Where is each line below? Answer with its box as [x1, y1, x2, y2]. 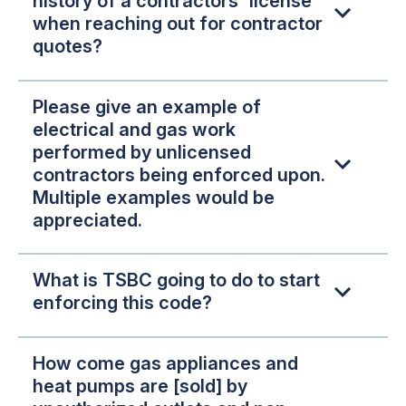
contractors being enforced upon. [33, 163, 325, 186]
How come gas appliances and [33, 352, 298, 374]
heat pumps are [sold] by [33, 374, 247, 397]
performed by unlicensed [33, 140, 251, 163]
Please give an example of [33, 95, 261, 118]
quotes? [33, 35, 102, 58]
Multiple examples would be [33, 186, 275, 208]
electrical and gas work [33, 118, 236, 140]
